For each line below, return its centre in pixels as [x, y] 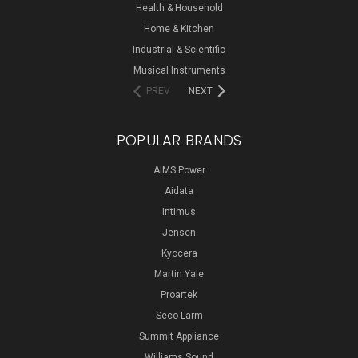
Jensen [179, 232]
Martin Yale [179, 274]
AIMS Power [179, 170]
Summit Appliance [179, 336]
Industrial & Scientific [179, 49]
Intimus [179, 211]
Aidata [179, 191]
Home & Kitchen [179, 28]
